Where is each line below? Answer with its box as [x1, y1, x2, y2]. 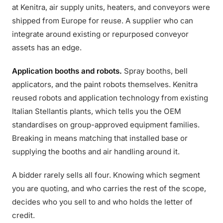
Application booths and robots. [12, 66, 122, 76]
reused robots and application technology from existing [12, 93, 208, 103]
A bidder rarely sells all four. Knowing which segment [12, 170, 200, 180]
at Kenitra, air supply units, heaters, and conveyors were [12, 2, 210, 12]
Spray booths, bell [122, 66, 188, 76]
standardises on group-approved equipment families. [12, 120, 200, 129]
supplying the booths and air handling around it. [12, 147, 180, 156]
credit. [12, 211, 35, 220]
